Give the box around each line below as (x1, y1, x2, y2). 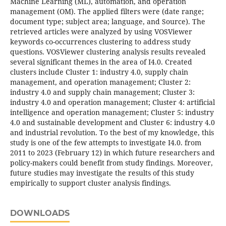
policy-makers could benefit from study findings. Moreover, (10, 158, 213, 168)
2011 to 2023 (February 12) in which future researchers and (10, 148, 215, 158)
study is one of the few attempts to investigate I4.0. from (10, 138, 201, 148)
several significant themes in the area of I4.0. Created (10, 57, 192, 67)
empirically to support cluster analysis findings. (10, 178, 171, 188)
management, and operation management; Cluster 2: (10, 77, 191, 87)
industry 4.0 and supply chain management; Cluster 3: (10, 87, 195, 97)
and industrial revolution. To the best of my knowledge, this (10, 128, 214, 138)
